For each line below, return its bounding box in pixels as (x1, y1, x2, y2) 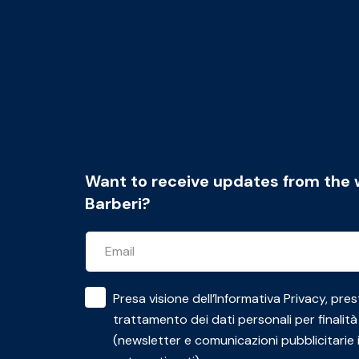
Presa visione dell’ (112, 290, 215, 308)
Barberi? (84, 193, 151, 215)
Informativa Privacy (214, 290, 325, 308)
